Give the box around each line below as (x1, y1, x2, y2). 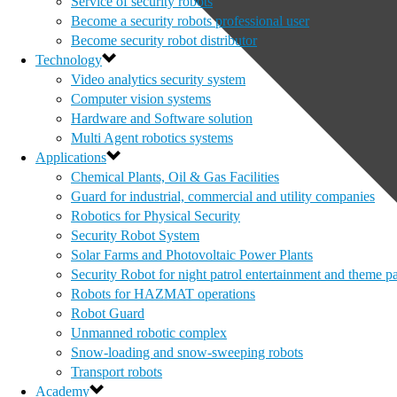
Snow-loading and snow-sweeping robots (71, 345, 303, 360)
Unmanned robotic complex (71, 325, 227, 340)
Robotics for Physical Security (71, 208, 240, 223)
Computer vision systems (71, 91, 211, 106)
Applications (35, 150, 106, 165)
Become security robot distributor (71, 33, 257, 48)
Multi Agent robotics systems (71, 130, 233, 145)
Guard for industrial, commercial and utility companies (71, 189, 375, 204)
